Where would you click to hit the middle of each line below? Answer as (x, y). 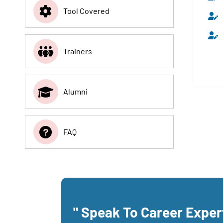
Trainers (77, 51)
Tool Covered (86, 11)
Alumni (75, 91)
